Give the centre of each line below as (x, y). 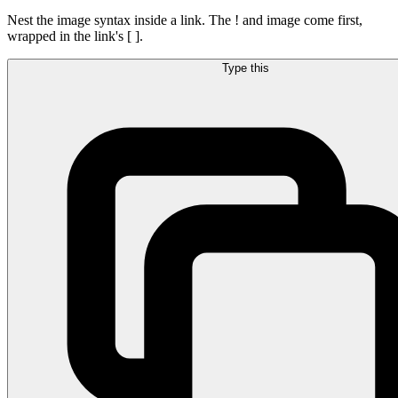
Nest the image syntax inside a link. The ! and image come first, (185, 20)
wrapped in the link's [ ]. (75, 36)
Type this (245, 68)
